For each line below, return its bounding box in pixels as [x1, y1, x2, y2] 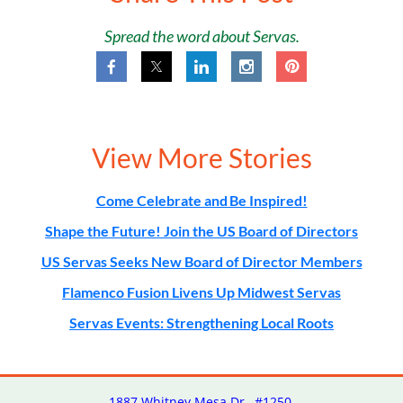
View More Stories [91, 141, 312, 175]
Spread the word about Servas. [103, 26, 300, 47]
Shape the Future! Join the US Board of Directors [45, 222, 358, 240]
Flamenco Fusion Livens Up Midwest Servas [62, 283, 341, 301]
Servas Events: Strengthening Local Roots [69, 314, 334, 332]
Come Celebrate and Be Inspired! [95, 192, 308, 210]
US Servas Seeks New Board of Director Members [40, 253, 363, 271]
